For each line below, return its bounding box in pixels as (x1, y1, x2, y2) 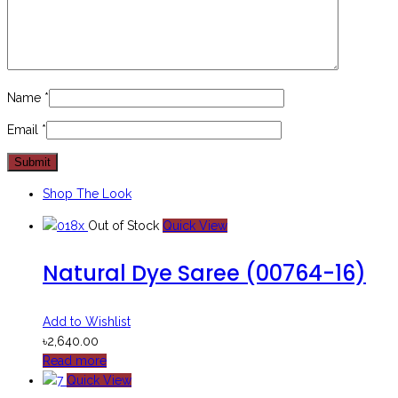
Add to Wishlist (43, 314, 131, 329)
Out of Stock (88, 218, 159, 233)
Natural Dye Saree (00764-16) (43, 258, 366, 288)
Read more (43, 353, 107, 368)
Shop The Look (43, 186, 131, 201)
